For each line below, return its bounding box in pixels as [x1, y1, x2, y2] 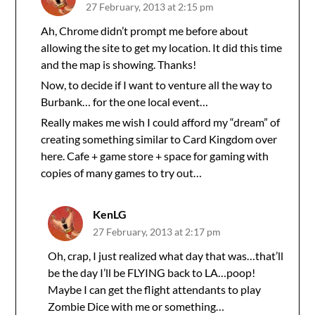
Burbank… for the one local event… [41, 95, 209, 108]
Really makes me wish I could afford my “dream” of [41, 115, 281, 129]
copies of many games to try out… [41, 166, 202, 179]
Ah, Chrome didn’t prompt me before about [41, 24, 249, 37]
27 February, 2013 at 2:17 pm [93, 226, 221, 238]
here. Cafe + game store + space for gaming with [41, 149, 269, 162]
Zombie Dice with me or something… [48, 300, 225, 313]
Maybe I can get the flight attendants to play [48, 283, 262, 296]
